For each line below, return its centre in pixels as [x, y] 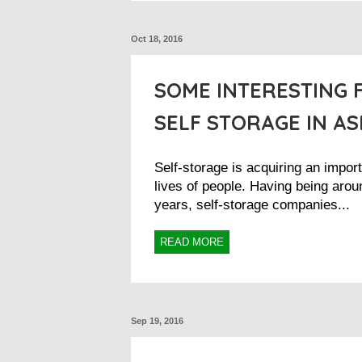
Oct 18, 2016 [157, 38]
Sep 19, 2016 [157, 320]
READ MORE [192, 242]
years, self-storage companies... [252, 204]
